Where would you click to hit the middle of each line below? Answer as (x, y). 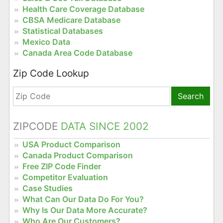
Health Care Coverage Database (83, 9)
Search (191, 96)
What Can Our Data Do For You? (83, 199)
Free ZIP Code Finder (61, 166)
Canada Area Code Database (77, 53)
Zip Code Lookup (51, 73)
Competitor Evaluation (65, 177)
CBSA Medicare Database (71, 20)
